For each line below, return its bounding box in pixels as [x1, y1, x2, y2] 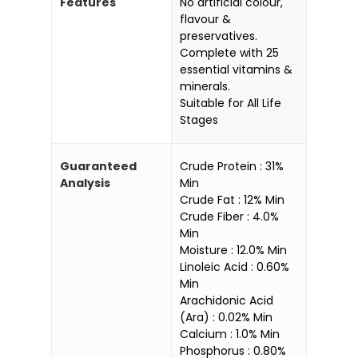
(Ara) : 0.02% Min [180, 308, 272, 325]
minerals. [180, 78, 230, 94]
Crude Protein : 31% [180, 157, 284, 174]
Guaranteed [60, 157, 137, 174]
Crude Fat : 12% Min [180, 191, 284, 208]
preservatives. [180, 27, 257, 44]
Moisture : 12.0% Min [180, 241, 287, 258]
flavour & [180, 10, 231, 27]
